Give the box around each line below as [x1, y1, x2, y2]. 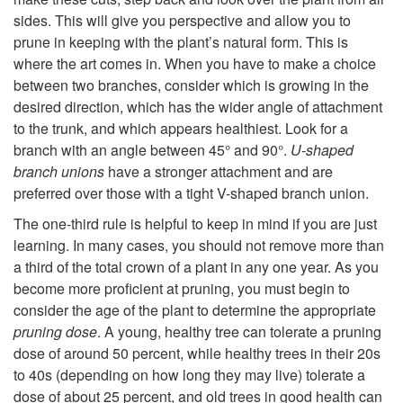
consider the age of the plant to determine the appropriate [13, 300, 376, 321]
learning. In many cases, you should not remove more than [13, 235, 384, 256]
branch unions [13, 161, 108, 183]
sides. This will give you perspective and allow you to [13, 10, 351, 31]
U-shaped [291, 139, 354, 161]
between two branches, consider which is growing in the [13, 75, 369, 96]
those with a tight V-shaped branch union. [106, 183, 369, 204]
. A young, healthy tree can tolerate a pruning [97, 321, 381, 343]
